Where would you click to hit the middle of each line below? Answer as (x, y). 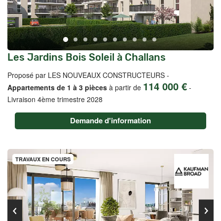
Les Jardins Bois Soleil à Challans (87, 57)
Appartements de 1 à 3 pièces (57, 87)
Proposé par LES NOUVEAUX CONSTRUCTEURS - (88, 75)
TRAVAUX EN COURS (43, 159)
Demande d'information (110, 120)
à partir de (125, 87)
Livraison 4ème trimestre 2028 (55, 99)
